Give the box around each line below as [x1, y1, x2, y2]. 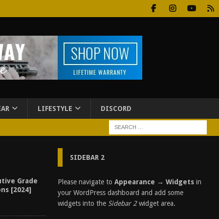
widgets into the [57, 199, 108, 207]
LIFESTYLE [38, 105, 72, 112]
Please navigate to [57, 178, 114, 186]
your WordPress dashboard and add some [57, 189, 183, 197]
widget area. [136, 199, 175, 207]
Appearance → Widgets [114, 178, 194, 186]
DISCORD [101, 105, 131, 112]
